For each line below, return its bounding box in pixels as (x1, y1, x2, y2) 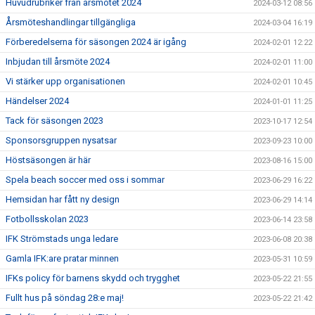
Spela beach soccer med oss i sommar (6, 174, 165, 185)
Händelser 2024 (6, 96, 69, 106)
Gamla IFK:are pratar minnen (6, 253, 119, 264)
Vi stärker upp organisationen (6, 76, 125, 86)
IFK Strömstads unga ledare (6, 233, 118, 244)
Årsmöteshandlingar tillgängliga (6, 17, 136, 27)
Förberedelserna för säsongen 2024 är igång (6, 37, 186, 47)
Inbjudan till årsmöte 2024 (6, 56, 110, 67)
